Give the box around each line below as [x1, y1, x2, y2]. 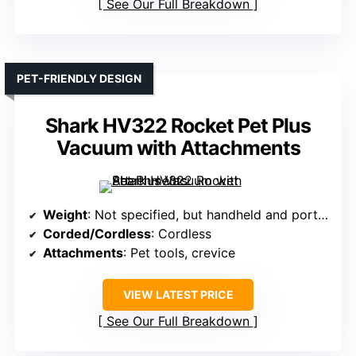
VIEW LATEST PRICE [122, 288, 234, 302]
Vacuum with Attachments [56, 136, 300, 161]
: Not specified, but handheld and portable [87, 207, 318, 223]
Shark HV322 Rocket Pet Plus [45, 114, 311, 138]
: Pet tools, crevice [123, 245, 235, 261]
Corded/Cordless [43, 226, 151, 242]
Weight [43, 207, 87, 223]
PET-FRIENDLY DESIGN [17, 72, 141, 86]
